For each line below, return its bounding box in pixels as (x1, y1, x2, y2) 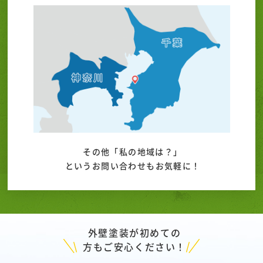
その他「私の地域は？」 (83, 146, 183, 158)
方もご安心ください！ (83, 240, 186, 254)
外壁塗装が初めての (87, 225, 181, 240)
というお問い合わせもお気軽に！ (65, 160, 201, 172)
